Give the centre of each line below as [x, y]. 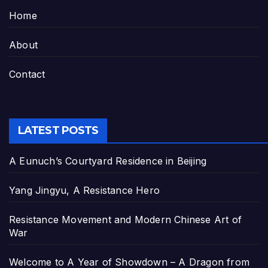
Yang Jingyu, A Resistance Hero [84, 190]
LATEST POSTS [58, 130]
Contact [27, 74]
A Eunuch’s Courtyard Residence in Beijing [108, 161]
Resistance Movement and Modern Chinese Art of [126, 219]
